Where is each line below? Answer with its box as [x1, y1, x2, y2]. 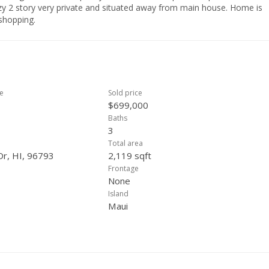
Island [108, 189, 128, 199]
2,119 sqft [108, 150, 151, 162]
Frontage [108, 163, 139, 174]
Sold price [108, 88, 142, 98]
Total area [108, 138, 143, 148]
